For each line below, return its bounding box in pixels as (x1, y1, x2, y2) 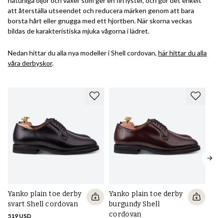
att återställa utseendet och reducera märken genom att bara (8, 6, 194, 15)
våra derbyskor (8, 58, 52, 67)
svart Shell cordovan (8, 200, 78, 208)
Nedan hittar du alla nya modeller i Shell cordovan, (8, 48, 158, 57)
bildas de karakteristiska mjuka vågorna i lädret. (8, 26, 149, 35)
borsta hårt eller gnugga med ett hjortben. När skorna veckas (8, 16, 192, 25)
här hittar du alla (158, 48, 207, 57)
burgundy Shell (109, 200, 160, 208)
